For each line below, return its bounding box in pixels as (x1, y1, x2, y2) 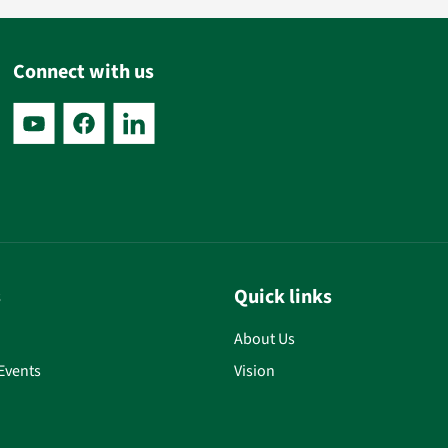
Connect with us (13, 58, 155, 86)
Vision (234, 360, 275, 382)
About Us (234, 328, 295, 350)
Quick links (234, 283, 332, 311)
